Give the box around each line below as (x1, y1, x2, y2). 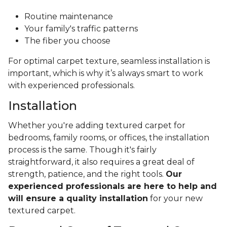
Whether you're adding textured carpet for (8, 121, 185, 131)
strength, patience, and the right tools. (8, 169, 166, 179)
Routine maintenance (24, 12, 113, 22)
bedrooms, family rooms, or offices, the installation (8, 133, 209, 143)
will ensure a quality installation (8, 194, 148, 204)
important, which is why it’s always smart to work (8, 68, 203, 79)
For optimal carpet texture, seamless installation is (8, 56, 210, 66)
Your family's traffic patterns (24, 24, 138, 34)
